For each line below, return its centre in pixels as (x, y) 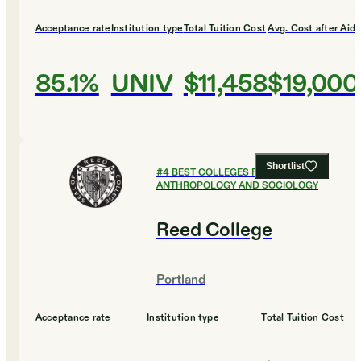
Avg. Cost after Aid (312, 29)
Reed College (214, 231)
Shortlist (285, 166)
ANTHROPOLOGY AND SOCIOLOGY (237, 186)
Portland (181, 280)
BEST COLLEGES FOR (221, 173)
